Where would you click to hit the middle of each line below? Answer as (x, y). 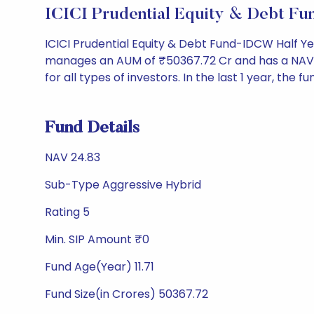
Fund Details (92, 128)
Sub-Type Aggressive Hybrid (123, 185)
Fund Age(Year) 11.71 (100, 267)
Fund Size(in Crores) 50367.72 (127, 294)
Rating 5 (67, 212)
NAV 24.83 (73, 157)
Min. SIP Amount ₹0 (97, 239)
